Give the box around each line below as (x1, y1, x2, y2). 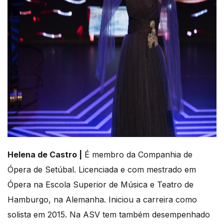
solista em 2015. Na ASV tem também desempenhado (7, 209, 210, 220)
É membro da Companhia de (82, 149, 192, 160)
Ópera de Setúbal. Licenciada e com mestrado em (7, 164, 196, 175)
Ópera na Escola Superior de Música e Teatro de (7, 179, 193, 190)
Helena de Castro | (7, 149, 82, 160)
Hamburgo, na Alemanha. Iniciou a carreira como (7, 194, 197, 205)
